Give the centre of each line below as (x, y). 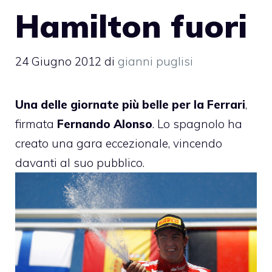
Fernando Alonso (105, 124)
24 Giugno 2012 (58, 61)
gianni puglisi (155, 61)
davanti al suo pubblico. (80, 162)
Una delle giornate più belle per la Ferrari (130, 104)
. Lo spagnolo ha (197, 124)
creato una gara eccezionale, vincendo (119, 143)
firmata (36, 124)
